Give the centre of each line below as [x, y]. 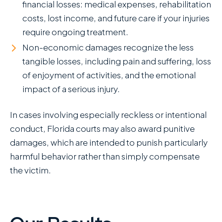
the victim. [30, 170]
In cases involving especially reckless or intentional [108, 115]
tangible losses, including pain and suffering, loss [117, 61]
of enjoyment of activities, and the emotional [109, 75]
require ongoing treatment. [76, 32]
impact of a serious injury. [71, 89]
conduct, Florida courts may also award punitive [102, 129]
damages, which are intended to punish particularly [109, 142]
